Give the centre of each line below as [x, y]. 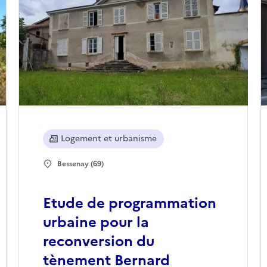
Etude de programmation [129, 204]
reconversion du [98, 242]
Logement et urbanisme [108, 139]
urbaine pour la [96, 223]
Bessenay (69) [80, 164]
